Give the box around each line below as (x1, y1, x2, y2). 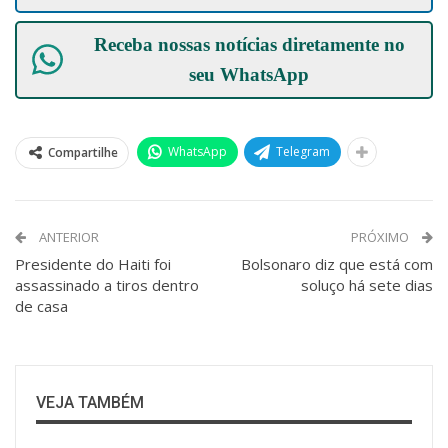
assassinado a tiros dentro (15, 274, 199, 295)
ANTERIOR (36, 227, 99, 246)
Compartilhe (48, 143, 118, 161)
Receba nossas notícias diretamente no (93, 33, 405, 55)
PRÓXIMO (351, 227, 412, 246)
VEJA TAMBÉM (36, 392, 144, 412)
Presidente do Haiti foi (15, 253, 171, 274)
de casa (15, 295, 68, 316)
